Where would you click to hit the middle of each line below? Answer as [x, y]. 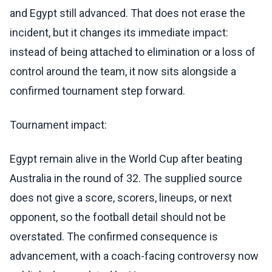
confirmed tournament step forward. [97, 91]
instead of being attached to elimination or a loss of [133, 52]
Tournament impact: [58, 125]
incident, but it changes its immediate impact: [119, 33]
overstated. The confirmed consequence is [114, 237]
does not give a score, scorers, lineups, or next [121, 198]
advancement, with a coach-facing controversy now [134, 256]
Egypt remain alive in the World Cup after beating [126, 159]
